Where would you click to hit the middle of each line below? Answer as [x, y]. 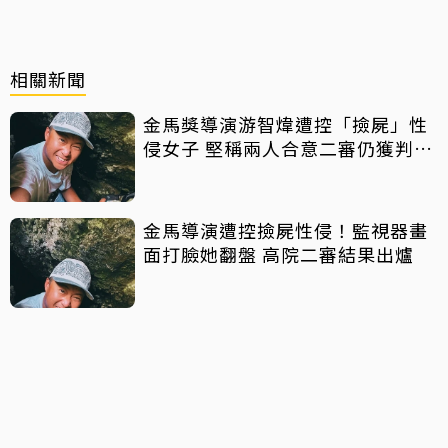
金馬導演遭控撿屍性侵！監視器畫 [285, 230]
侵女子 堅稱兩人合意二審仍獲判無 [288, 148]
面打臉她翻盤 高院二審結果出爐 [278, 254]
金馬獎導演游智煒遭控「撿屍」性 [285, 124]
